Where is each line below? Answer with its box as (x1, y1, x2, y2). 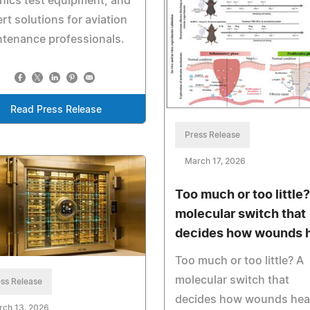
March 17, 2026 (184, 156, 246, 165)
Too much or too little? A (174, 255, 304, 266)
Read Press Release (10, 104, 102, 115)
